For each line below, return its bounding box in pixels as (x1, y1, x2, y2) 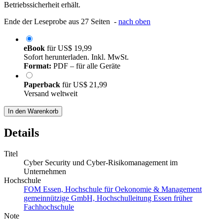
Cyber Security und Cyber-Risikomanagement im (24, 158, 178, 167)
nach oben (118, 17, 150, 26)
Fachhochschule (24, 203, 74, 212)
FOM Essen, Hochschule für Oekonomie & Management (24, 185, 202, 194)
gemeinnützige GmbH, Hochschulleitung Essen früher (24, 194, 192, 203)
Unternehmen (24, 167, 66, 176)
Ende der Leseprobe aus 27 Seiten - (4, 17, 118, 26)
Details (4, 126, 39, 140)
